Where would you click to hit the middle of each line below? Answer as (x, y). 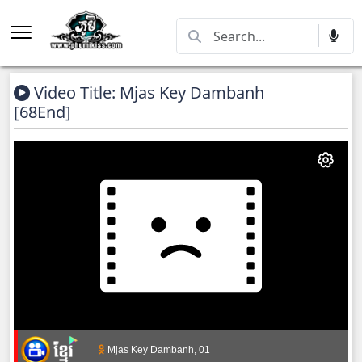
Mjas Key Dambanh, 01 (158, 349)
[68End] (42, 112)
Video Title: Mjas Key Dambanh (147, 93)
